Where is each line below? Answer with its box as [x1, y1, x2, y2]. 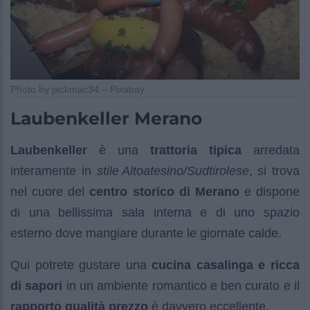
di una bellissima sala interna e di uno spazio [10, 205, 300, 219]
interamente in [10, 163, 97, 178]
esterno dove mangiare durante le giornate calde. [10, 226, 282, 240]
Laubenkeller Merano [10, 107, 202, 129]
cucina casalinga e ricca [152, 257, 300, 272]
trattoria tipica [150, 143, 241, 157]
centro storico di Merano [89, 184, 239, 199]
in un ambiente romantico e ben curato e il [62, 278, 300, 293]
